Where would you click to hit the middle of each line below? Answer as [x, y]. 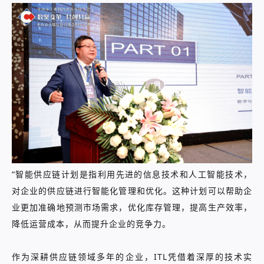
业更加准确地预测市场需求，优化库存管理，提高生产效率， [132, 207]
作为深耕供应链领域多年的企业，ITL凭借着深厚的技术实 [132, 257]
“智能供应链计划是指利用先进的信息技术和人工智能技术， [132, 174]
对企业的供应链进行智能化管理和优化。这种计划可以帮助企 [132, 191]
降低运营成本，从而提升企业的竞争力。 [91, 224]
